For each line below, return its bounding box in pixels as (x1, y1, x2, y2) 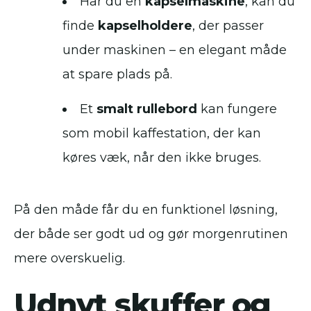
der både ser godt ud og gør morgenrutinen (14, 226, 288, 242)
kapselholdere (98, 18, 192, 33)
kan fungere (197, 101, 277, 117)
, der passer (192, 18, 264, 33)
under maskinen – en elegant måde (62, 42, 287, 58)
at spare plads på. (62, 67, 172, 82)
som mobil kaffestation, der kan (62, 126, 261, 141)
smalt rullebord (96, 101, 197, 117)
